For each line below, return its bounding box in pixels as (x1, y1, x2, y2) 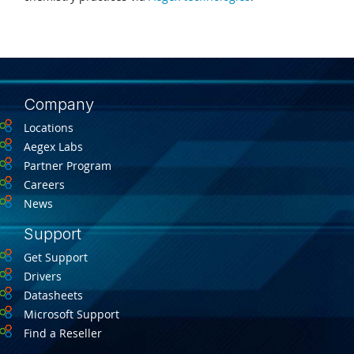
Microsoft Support (24, 307, 119, 322)
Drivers (24, 269, 62, 284)
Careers (24, 177, 65, 193)
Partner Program (24, 158, 111, 174)
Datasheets (24, 288, 83, 303)
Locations (24, 120, 73, 136)
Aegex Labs (24, 139, 83, 155)
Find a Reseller (24, 326, 102, 341)
